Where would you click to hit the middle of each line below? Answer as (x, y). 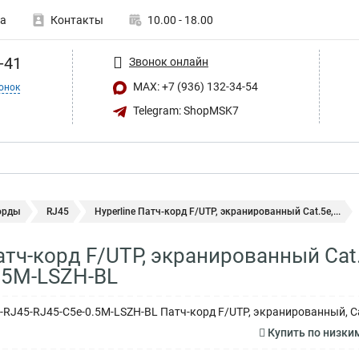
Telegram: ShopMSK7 (185, 110)
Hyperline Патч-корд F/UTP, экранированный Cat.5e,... (218, 212)
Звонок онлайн (169, 61)
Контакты (77, 20)
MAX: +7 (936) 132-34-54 (194, 87)
